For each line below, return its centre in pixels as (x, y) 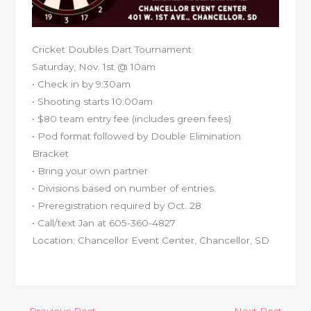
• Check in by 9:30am (82, 84)
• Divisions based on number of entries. (124, 188)
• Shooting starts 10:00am (93, 102)
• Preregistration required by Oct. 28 (117, 206)
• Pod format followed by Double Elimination (137, 136)
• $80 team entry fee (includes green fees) (132, 119)
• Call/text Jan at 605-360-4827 (104, 223)
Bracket (51, 154)
